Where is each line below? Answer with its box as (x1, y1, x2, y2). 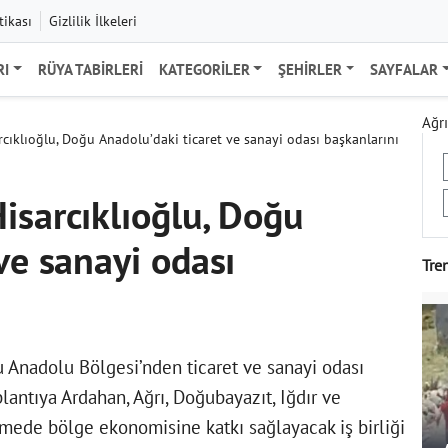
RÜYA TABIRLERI (37, 59, 143, 79)
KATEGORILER (158, 59, 250, 79)
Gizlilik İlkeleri (49, 11, 137, 30)
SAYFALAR (370, 59, 439, 79)
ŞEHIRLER (278, 59, 342, 79)
